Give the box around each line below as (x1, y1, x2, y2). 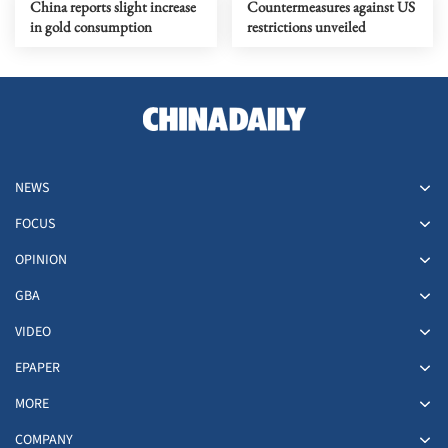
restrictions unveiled (246, 17, 366, 37)
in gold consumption (30, 17, 152, 37)
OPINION (15, 250, 67, 271)
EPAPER (15, 358, 60, 379)
